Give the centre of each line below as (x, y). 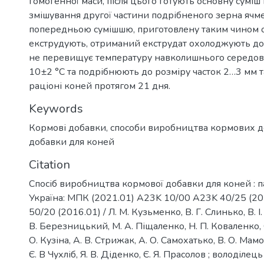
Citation (49, 165)
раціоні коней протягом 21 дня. (100, 86)
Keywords (56, 109)
